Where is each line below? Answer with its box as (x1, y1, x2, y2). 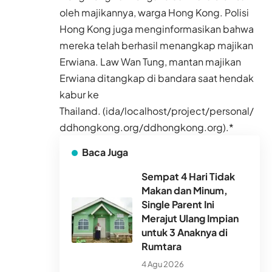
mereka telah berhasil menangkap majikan (59, 39, 253, 52)
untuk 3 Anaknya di (141, 226, 228, 239)
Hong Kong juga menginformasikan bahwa (59, 22, 254, 36)
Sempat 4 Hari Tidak (141, 170, 235, 183)
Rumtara (141, 240, 182, 253)
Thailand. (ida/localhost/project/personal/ (59, 104, 254, 118)
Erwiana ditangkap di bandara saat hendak (59, 72, 254, 85)
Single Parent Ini (141, 198, 214, 211)
